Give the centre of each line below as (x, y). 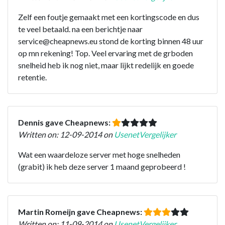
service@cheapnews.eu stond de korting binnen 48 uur (111, 41)
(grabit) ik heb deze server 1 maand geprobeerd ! (102, 166)
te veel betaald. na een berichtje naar (80, 29)
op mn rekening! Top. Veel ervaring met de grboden (105, 53)
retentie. (32, 77)
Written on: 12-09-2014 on (66, 134)
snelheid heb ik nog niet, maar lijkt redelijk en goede (106, 65)
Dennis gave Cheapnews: (65, 122)
